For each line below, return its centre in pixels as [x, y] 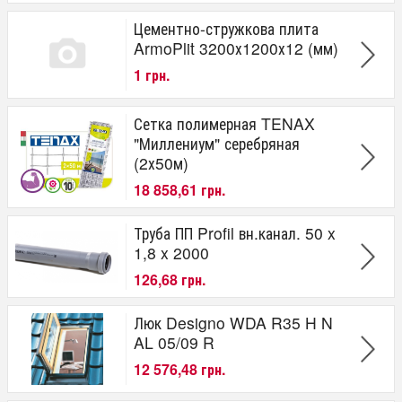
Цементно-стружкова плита [226, 28]
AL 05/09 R [174, 342]
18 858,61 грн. [179, 190]
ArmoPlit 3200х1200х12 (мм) [236, 48]
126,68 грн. [170, 280]
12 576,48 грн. [179, 370]
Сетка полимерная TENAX [224, 123]
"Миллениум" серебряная [217, 143]
